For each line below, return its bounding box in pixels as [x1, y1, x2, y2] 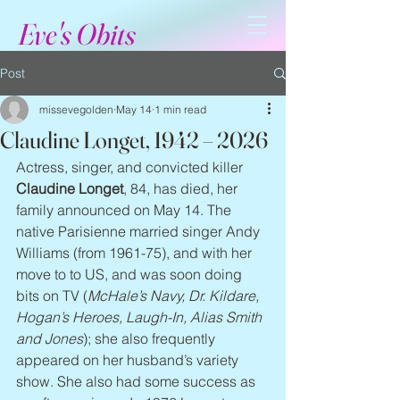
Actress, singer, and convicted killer [16, 158, 246, 176]
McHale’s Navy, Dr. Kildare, [87, 287, 262, 304]
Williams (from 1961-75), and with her [16, 244, 255, 262]
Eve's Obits [18, 16, 136, 52]
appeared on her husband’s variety [16, 351, 242, 369]
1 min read [154, 103, 206, 116]
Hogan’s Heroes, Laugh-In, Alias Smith [16, 308, 265, 326]
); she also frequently [83, 329, 219, 347]
